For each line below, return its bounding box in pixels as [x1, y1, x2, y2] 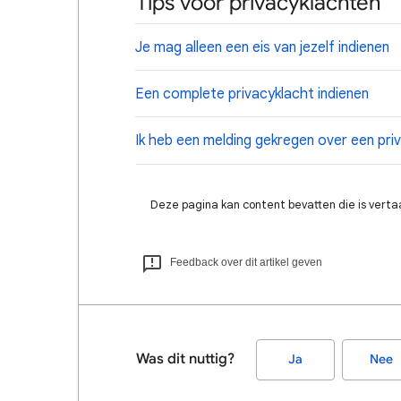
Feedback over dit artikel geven [170, 256, 322, 269]
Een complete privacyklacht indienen [135, 85, 369, 103]
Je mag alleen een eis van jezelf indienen [135, 38, 389, 56]
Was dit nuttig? [136, 350, 235, 368]
